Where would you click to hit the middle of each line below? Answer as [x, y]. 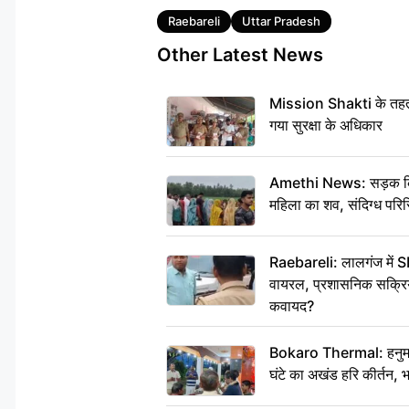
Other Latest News [240, 55]
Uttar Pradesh [281, 21]
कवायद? [292, 306]
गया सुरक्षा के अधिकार [326, 126]
